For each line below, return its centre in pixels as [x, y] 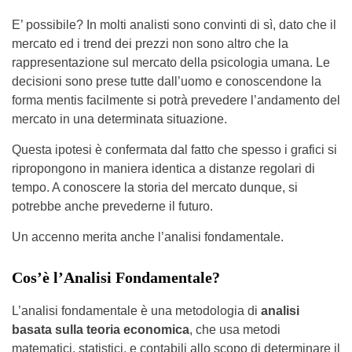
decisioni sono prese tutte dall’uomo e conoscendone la [167, 81]
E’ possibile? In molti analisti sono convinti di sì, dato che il [174, 25]
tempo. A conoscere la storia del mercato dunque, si [155, 187]
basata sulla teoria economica [101, 330]
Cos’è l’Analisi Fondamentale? [116, 277]
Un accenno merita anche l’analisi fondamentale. [148, 237]
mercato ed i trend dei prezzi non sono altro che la [150, 44]
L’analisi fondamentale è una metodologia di [136, 311]
